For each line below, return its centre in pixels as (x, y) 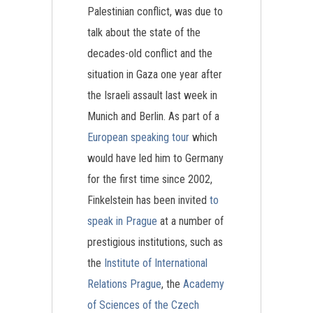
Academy (204, 284)
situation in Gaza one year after (155, 74)
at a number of (190, 221)
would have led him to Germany (155, 158)
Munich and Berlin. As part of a (153, 116)
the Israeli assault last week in (152, 95)
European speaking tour (138, 137)
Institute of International (156, 263)
